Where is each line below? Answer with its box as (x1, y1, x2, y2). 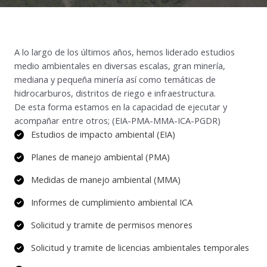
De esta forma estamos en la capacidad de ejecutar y (14, 101, 227, 113)
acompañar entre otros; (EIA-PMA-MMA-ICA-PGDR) (14, 114, 221, 126)
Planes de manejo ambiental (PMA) (31, 151, 170, 163)
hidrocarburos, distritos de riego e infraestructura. (14, 87, 216, 99)
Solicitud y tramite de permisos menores (31, 219, 193, 231)
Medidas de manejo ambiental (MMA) (31, 173, 181, 185)
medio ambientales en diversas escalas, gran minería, (14, 60, 225, 72)
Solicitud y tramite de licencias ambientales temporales (31, 241, 249, 253)
